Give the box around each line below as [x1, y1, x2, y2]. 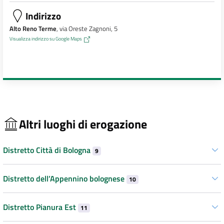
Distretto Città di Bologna [3, 144, 92, 156]
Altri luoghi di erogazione [19, 114, 147, 133]
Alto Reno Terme [9, 23, 56, 34]
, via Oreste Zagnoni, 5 [56, 23, 117, 34]
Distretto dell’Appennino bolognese [3, 172, 126, 185]
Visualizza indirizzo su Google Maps [9, 34, 82, 43]
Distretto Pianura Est [3, 201, 78, 213]
